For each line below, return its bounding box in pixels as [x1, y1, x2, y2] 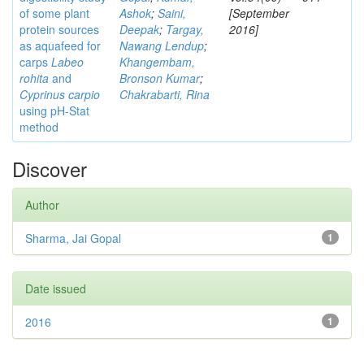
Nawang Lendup [119, 37, 204, 54]
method [19, 119, 58, 135]
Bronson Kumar [119, 70, 200, 86]
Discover [12, 154, 87, 183]
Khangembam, [119, 54, 195, 70]
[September [229, 5, 289, 21]
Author [25, 197, 59, 213]
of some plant [19, 5, 89, 21]
